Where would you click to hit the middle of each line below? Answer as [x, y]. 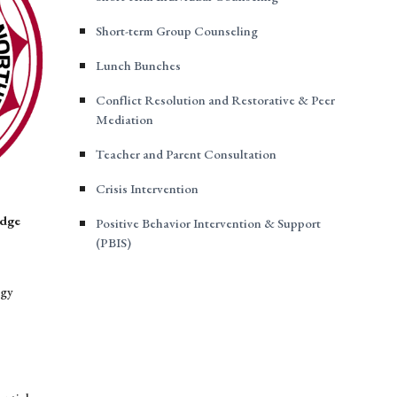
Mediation [124, 119]
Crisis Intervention [147, 188]
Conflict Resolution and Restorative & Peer [215, 100]
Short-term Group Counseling [176, 31]
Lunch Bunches [138, 65]
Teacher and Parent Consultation [186, 154]
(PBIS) [113, 242]
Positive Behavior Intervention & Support [208, 223]
